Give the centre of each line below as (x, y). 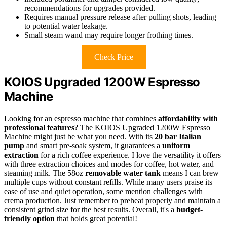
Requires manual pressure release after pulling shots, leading (120, 17)
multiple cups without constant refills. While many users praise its (108, 182)
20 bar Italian (178, 137)
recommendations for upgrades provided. (90, 8)
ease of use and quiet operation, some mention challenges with (103, 192)
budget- (190, 210)
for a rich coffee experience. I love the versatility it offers (130, 155)
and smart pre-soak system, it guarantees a (93, 146)
